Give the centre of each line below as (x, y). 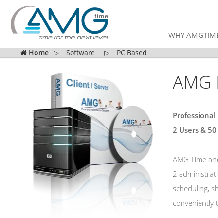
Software (81, 52)
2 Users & (190, 130)
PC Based (132, 52)
